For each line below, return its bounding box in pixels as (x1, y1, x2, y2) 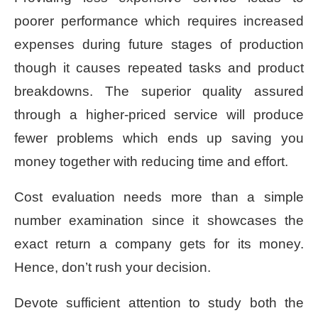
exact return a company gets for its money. (14, 236, 304, 251)
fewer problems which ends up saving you (14, 130, 304, 146)
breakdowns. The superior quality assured (14, 83, 304, 99)
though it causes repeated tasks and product (14, 60, 304, 75)
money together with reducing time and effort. (14, 153, 288, 169)
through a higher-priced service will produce (14, 106, 304, 122)
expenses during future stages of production (14, 36, 304, 52)
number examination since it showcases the (14, 212, 304, 228)
